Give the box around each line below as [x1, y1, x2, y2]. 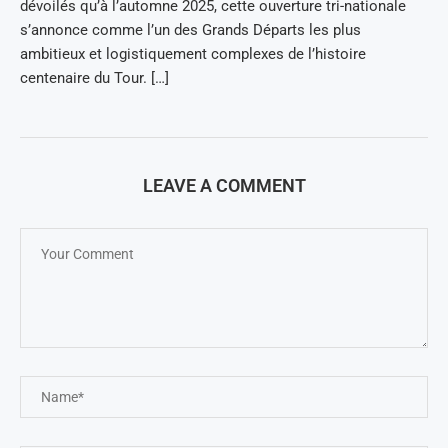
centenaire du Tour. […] [20, 69, 169, 87]
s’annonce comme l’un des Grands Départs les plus [20, 21, 361, 39]
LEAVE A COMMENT [142, 175, 306, 196]
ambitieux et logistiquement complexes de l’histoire [20, 45, 366, 63]
